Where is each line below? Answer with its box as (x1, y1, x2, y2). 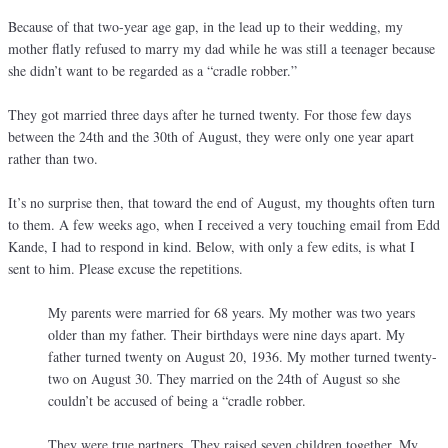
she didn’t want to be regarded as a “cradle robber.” (8, 61, 297, 81)
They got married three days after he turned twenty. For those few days (8, 105, 411, 125)
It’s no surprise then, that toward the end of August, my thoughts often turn (8, 193, 435, 213)
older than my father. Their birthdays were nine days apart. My (48, 325, 405, 345)
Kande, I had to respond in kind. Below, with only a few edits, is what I (8, 237, 415, 257)
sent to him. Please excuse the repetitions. (8, 259, 243, 279)
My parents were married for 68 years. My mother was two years (48, 303, 415, 323)
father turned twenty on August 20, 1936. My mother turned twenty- (48, 347, 437, 367)
